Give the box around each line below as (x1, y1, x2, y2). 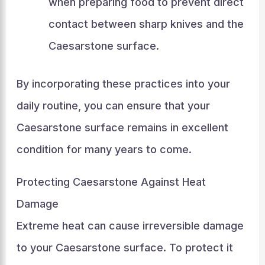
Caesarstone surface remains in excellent (16, 121, 228, 134)
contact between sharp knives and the (48, 17, 244, 30)
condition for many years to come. (16, 143, 192, 156)
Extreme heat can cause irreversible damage (16, 219, 244, 232)
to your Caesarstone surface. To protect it (16, 241, 233, 254)
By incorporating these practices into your (16, 77, 230, 90)
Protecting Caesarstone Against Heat (16, 175, 206, 188)
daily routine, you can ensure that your (16, 99, 210, 112)
